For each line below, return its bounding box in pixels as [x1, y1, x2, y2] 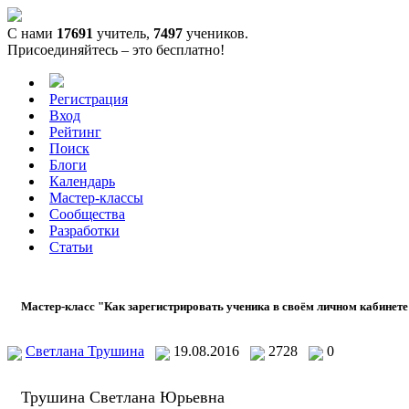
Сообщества [49, 206, 125, 222]
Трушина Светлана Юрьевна [21, 387, 225, 406]
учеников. [183, 26, 248, 41]
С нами [7, 26, 57, 41]
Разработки [49, 223, 120, 238]
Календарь [49, 173, 115, 189]
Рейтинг [49, 124, 101, 140]
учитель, [93, 26, 153, 41]
